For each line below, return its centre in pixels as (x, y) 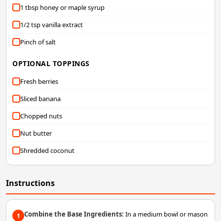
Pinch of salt (38, 42)
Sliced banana (40, 99)
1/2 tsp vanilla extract (52, 25)
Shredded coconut (47, 151)
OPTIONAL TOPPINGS (51, 64)
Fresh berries (39, 82)
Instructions (30, 183)
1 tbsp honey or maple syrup (62, 8)
